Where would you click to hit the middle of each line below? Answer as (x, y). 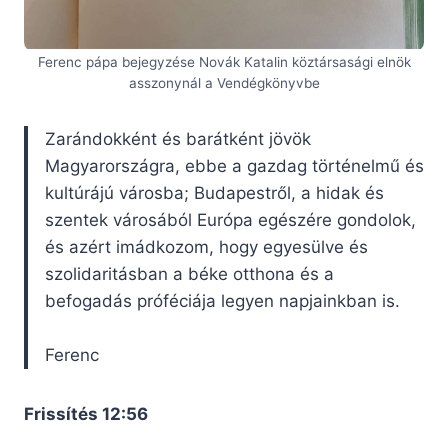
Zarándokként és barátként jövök (178, 139)
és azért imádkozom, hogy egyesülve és (206, 247)
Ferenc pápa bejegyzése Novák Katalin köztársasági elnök (224, 62)
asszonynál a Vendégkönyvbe (224, 83)
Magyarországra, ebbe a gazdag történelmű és (234, 166)
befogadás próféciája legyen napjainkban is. (225, 301)
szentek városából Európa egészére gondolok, (230, 220)
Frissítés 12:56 (86, 414)
